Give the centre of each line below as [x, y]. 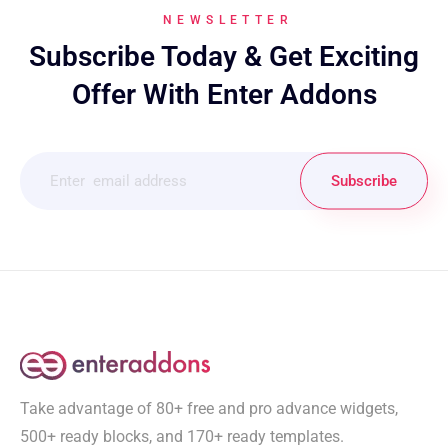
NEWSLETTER [228, 19]
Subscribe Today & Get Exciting [224, 56]
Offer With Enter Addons [224, 94]
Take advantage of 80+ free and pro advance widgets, [209, 408]
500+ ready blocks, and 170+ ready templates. [182, 436]
